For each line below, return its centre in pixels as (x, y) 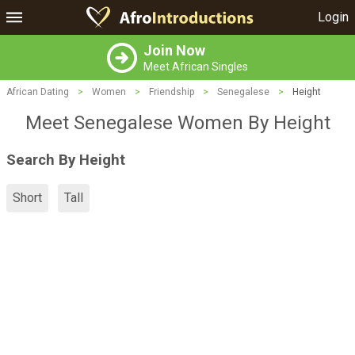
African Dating (38, 92)
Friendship (172, 92)
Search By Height (66, 160)
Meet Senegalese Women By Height (177, 123)
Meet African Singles (196, 67)
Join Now (174, 50)
